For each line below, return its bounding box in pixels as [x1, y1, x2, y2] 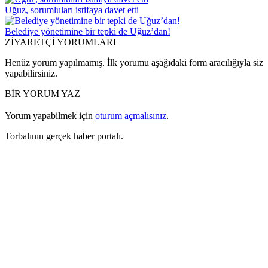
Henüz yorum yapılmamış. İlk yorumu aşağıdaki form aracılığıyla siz [5, 57, 263, 68]
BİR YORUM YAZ [5, 88, 80, 99]
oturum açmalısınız [95, 110, 166, 121]
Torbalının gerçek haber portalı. [5, 130, 123, 141]
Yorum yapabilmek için [5, 110, 95, 121]
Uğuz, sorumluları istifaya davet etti [5, 4, 139, 15]
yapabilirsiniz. [5, 68, 57, 78]
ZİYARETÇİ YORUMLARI [5, 36, 116, 47]
